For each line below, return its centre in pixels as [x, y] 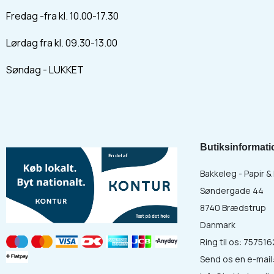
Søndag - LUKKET [45, 70]
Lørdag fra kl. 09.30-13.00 [62, 43]
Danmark [218, 225]
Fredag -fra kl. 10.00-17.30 [62, 16]
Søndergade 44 [232, 191]
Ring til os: [222, 242]
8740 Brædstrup [233, 208]
